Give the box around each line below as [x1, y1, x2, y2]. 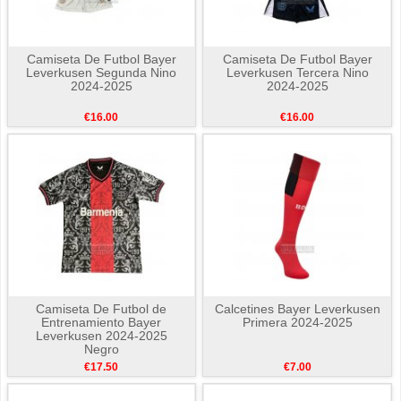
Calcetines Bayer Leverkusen [214, 302, 380, 317]
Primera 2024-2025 [242, 315, 353, 330]
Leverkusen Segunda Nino [26, 65, 177, 81]
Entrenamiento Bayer [41, 315, 162, 330]
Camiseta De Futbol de [36, 302, 167, 317]
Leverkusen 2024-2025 [35, 328, 167, 344]
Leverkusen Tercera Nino [226, 65, 369, 81]
